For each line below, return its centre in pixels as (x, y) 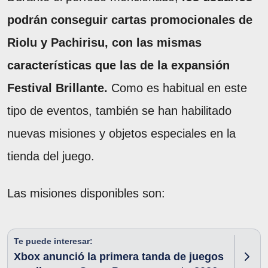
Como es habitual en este (177, 88)
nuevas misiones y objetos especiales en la (121, 133)
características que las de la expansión (118, 65)
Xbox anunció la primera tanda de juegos (119, 256)
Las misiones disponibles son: (86, 193)
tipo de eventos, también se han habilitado (119, 110)
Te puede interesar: (53, 241)
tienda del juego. (51, 156)
